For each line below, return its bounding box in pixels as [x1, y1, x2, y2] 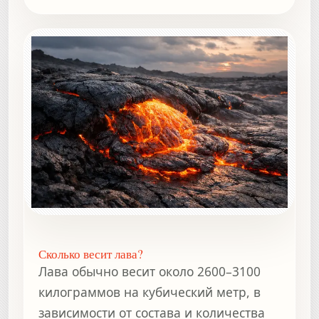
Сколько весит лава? [38, 245, 143, 262]
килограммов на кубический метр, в [38, 283, 261, 300]
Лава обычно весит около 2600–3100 [38, 262, 261, 280]
